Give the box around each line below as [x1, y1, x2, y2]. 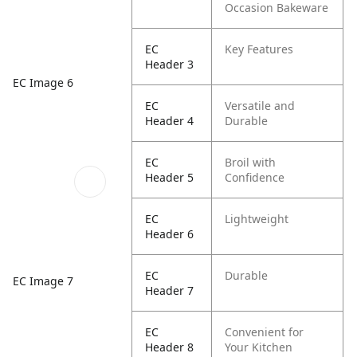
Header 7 [145, 283, 194, 298]
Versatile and [225, 98, 296, 113]
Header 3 [145, 57, 194, 72]
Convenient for [225, 324, 304, 339]
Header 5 [145, 170, 194, 185]
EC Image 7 [13, 273, 73, 288]
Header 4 [145, 113, 194, 128]
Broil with [225, 155, 277, 170]
